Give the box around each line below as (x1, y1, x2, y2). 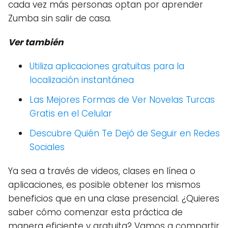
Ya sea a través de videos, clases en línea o (8, 165, 195, 177)
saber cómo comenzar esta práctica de (8, 206, 183, 218)
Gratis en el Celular (30, 107, 112, 120)
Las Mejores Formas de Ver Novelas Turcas (30, 94, 215, 106)
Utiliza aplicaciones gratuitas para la (30, 60, 184, 72)
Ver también (8, 36, 63, 48)
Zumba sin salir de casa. (8, 12, 111, 24)
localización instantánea (30, 74, 134, 86)
